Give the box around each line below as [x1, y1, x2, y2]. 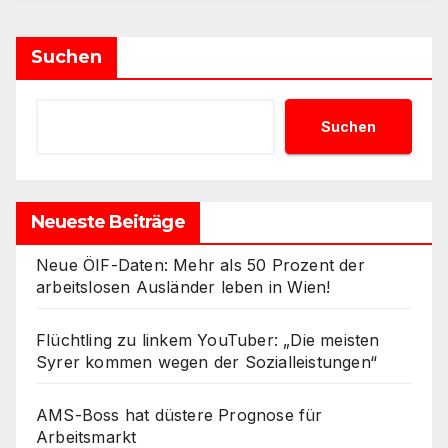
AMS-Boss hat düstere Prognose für [36, 405, 323, 426]
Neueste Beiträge [31, 211, 185, 234]
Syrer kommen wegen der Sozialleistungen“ [36, 352, 378, 373]
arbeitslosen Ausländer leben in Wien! [36, 277, 331, 298]
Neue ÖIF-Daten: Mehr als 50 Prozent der [36, 255, 365, 276]
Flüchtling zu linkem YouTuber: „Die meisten [36, 330, 380, 351]
